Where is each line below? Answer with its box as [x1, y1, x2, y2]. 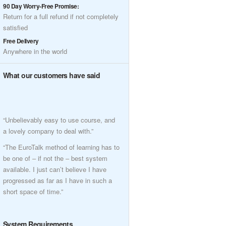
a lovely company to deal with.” [3, 126, 93, 136]
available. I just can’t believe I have [3, 164, 106, 174]
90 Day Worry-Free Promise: [3, 2, 79, 11]
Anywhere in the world [3, 46, 67, 56]
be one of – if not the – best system [3, 153, 107, 163]
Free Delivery [3, 36, 39, 45]
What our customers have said [3, 70, 100, 80]
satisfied [3, 23, 28, 32]
